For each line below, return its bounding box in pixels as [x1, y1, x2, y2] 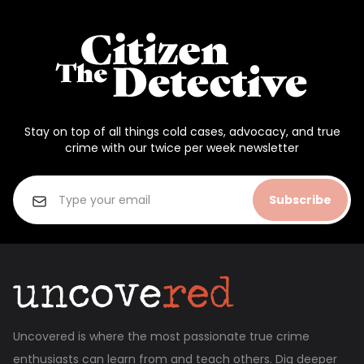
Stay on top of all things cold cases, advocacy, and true [24, 123, 340, 141]
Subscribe [269, 192, 331, 209]
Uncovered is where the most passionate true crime [13, 327, 310, 344]
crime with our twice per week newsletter [65, 140, 299, 157]
